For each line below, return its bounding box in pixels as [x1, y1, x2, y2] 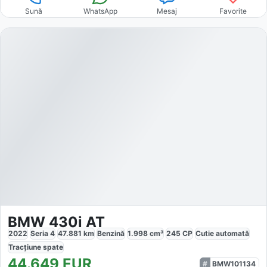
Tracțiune [8, 243, 43, 252]
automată [216, 229, 249, 238]
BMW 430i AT [8, 213, 105, 231]
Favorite [219, 6, 247, 15]
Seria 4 [30, 229, 55, 238]
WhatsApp [83, 6, 117, 15]
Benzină [97, 229, 125, 238]
